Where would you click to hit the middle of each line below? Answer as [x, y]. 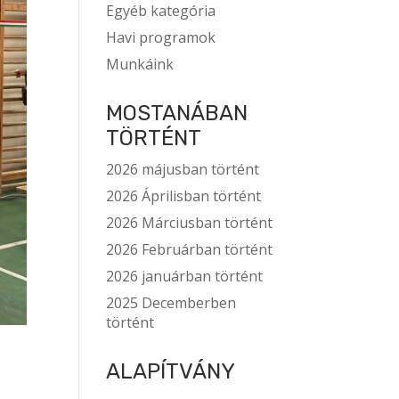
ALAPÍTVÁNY [171, 371]
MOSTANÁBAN [177, 113]
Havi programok [161, 37]
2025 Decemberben [171, 303]
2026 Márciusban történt [190, 223]
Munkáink [140, 64]
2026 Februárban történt [190, 249]
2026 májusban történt [183, 169]
